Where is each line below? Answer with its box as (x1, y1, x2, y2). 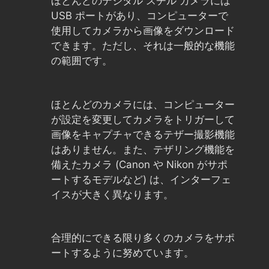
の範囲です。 (51, 55, 112, 67)
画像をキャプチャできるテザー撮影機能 (51, 128, 235, 141)
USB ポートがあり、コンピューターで (51, 10, 228, 22)
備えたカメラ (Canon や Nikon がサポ (51, 158, 228, 171)
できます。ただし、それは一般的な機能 (51, 40, 235, 52)
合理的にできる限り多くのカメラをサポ (51, 232, 235, 244)
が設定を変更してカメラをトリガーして (51, 113, 235, 125)
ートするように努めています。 (51, 247, 194, 259)
